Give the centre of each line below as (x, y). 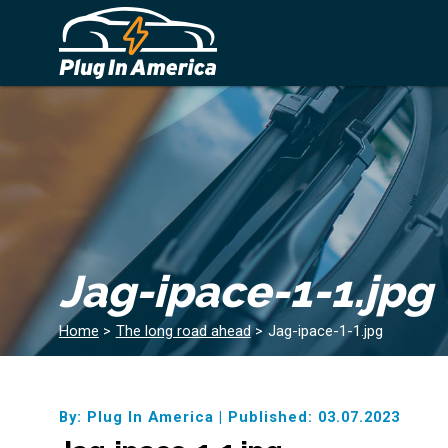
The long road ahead (183, 331)
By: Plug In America (136, 416)
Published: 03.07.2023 (313, 416)
